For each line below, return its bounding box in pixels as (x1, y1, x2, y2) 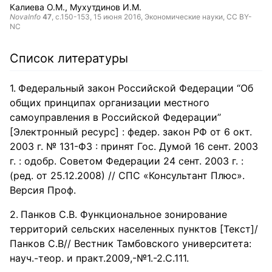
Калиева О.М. (10, 2, 65, 12)
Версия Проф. (10, 184, 76, 196)
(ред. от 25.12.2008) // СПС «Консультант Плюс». (10, 169, 245, 182)
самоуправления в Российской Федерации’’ (10, 111, 221, 123)
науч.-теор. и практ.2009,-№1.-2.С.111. (10, 252, 189, 264)
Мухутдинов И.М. (70, 2, 141, 12)
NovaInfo (10, 12, 41, 21)
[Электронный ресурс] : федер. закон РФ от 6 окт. (10, 126, 252, 138)
